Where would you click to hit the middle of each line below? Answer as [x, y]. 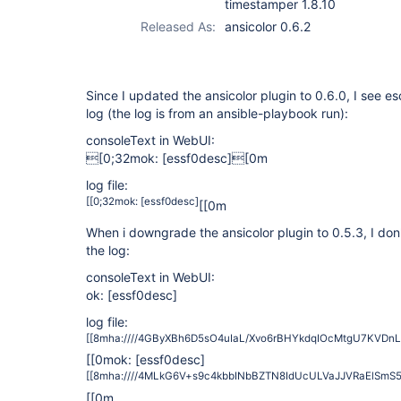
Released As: [178, 26]
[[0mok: [111, 360]
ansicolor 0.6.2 [268, 26]
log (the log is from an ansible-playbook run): [217, 113]
